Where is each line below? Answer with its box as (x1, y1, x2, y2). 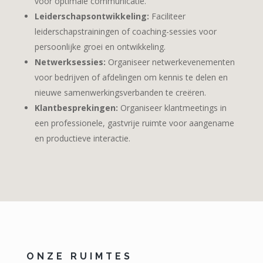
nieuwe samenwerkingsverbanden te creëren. (34, 86, 206, 98)
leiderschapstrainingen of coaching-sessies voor (34, 25, 217, 37)
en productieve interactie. (34, 132, 130, 144)
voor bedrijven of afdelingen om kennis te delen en (34, 71, 228, 83)
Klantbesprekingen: (34, 102, 118, 113)
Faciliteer (149, 10, 186, 22)
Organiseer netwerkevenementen (105, 56, 235, 68)
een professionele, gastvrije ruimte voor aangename (34, 117, 234, 129)
